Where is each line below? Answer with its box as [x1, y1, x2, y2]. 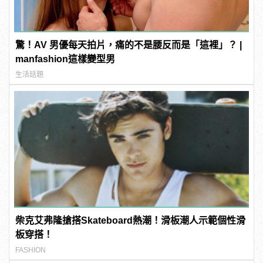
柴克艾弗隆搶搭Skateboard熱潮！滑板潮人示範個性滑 [15, 215, 246, 226]
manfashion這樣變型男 [15, 53, 116, 64]
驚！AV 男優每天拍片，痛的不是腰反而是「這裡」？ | [15, 39, 242, 50]
